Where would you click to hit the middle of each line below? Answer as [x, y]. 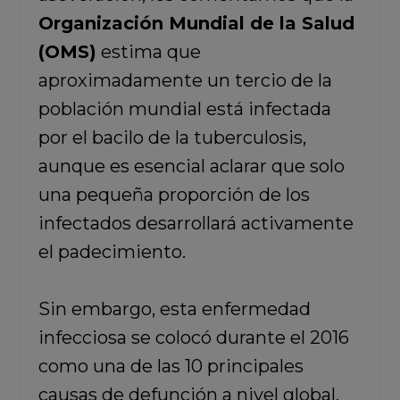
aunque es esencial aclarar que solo [191, 166]
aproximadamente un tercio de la [185, 80]
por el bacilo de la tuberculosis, [172, 137]
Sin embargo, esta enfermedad [174, 309]
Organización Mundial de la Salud [196, 23]
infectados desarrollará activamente [196, 223]
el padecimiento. [112, 252]
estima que [148, 52]
